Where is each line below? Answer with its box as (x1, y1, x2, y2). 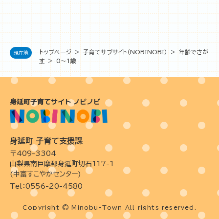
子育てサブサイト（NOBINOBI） (83, 49, 167, 55)
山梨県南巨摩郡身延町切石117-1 (10, 160, 114, 168)
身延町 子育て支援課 (10, 137, 83, 145)
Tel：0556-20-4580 (10, 182, 83, 190)
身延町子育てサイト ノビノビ (10, 96, 100, 106)
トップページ (39, 49, 71, 55)
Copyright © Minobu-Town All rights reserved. (22, 204, 197, 211)
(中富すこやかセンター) (10, 171, 81, 178)
